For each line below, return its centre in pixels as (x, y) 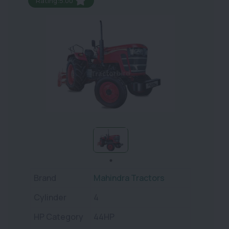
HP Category (59, 216)
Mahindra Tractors (129, 178)
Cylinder (50, 197)
